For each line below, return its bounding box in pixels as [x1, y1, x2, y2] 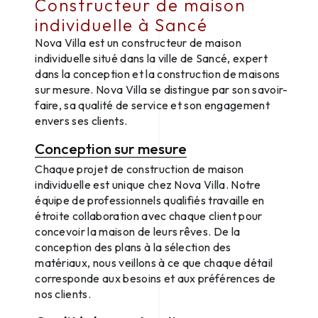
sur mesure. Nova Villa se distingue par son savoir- [35, 82, 288, 97]
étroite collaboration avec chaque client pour [35, 208, 263, 223]
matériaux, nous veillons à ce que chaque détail [35, 255, 273, 270]
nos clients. [35, 286, 92, 301]
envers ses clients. [35, 113, 128, 128]
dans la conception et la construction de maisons [35, 66, 280, 81]
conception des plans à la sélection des [35, 239, 231, 254]
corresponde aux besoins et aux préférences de [35, 270, 276, 285]
